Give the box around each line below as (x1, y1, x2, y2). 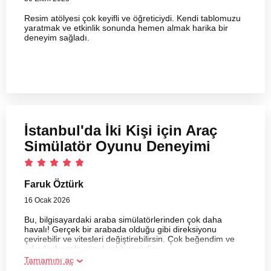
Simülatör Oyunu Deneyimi (24, 137, 211, 154)
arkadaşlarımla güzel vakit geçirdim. (24, 243, 162, 253)
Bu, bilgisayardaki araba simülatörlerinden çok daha (24, 214, 222, 224)
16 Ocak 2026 (24, 195, 70, 204)
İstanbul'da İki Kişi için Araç (24, 122, 217, 139)
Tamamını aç (24, 255, 74, 265)
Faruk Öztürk (24, 178, 83, 189)
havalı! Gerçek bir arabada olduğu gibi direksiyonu (24, 224, 217, 234)
